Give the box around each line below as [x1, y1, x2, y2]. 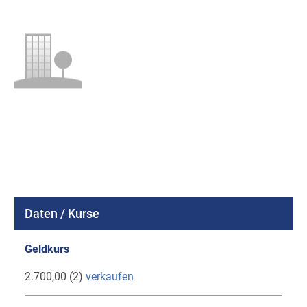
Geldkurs [25, 243, 69, 256]
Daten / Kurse [25, 206, 99, 221]
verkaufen [86, 270, 134, 284]
